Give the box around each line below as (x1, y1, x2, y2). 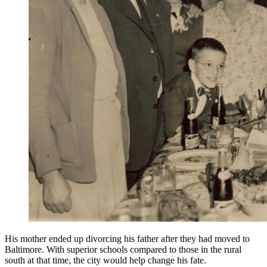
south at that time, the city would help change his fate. (5, 255, 209, 266)
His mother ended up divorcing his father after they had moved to (5, 234, 250, 244)
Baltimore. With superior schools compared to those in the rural (5, 244, 241, 255)
